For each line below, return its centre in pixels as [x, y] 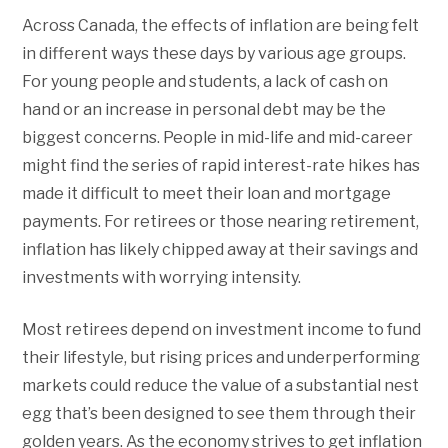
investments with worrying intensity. [162, 277]
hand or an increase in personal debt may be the [204, 109]
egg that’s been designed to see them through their [219, 413]
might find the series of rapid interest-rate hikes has [221, 165]
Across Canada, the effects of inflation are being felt [221, 25]
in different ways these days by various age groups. [214, 53]
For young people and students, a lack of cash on [205, 81]
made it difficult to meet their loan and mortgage [207, 193]
